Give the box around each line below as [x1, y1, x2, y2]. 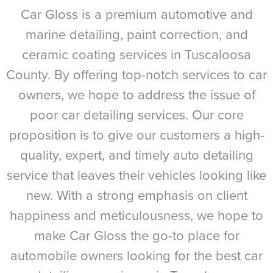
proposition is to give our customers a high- [9, 125, 264, 144]
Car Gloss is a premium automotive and [20, 4, 253, 23]
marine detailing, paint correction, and [25, 24, 248, 43]
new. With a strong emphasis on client [26, 185, 247, 204]
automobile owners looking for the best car [10, 246, 263, 264]
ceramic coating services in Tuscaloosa [22, 44, 251, 63]
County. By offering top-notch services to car [6, 65, 267, 83]
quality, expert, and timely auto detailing [19, 145, 253, 164]
